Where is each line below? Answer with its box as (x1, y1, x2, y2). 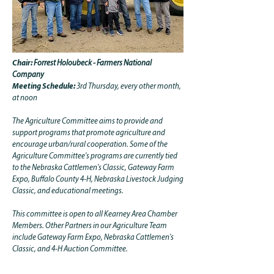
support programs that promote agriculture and (12, 129, 165, 137)
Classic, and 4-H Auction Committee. (12, 245, 128, 253)
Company (12, 71, 44, 79)
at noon (12, 94, 37, 102)
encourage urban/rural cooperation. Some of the (12, 141, 168, 149)
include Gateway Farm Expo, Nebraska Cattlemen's (12, 234, 174, 242)
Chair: (12, 59, 32, 67)
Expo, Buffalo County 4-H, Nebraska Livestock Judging (12, 176, 183, 183)
